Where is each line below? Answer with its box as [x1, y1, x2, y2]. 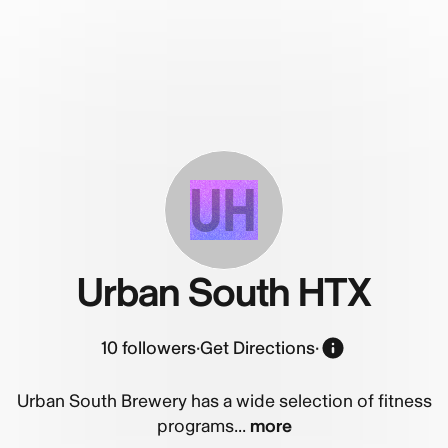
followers [122, 336, 196, 360]
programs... [156, 415, 246, 438]
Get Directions [200, 336, 315, 360]
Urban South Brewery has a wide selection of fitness [16, 390, 432, 413]
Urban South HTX [76, 269, 372, 318]
